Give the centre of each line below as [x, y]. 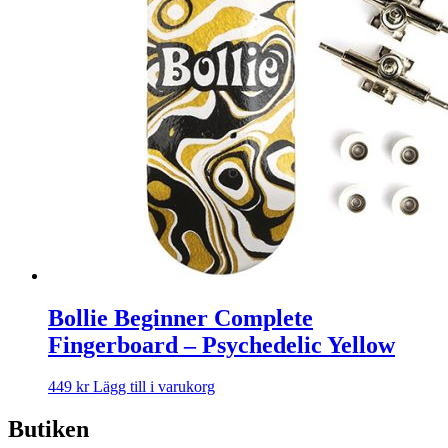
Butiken [48, 429]
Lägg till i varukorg [154, 387]
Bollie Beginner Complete [180, 317]
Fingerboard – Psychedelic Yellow [221, 344]
